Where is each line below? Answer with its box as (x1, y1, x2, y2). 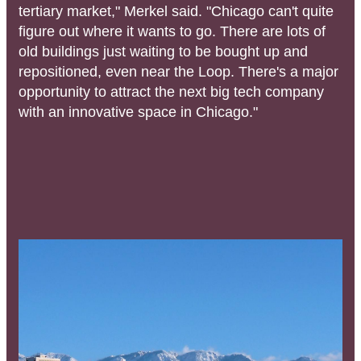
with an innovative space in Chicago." (19, 103, 258, 120)
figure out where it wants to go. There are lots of (19, 23, 326, 39)
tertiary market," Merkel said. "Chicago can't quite (19, 2, 334, 19)
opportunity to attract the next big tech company (19, 83, 324, 100)
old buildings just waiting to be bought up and (19, 43, 308, 60)
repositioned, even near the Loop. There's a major (19, 63, 338, 80)
